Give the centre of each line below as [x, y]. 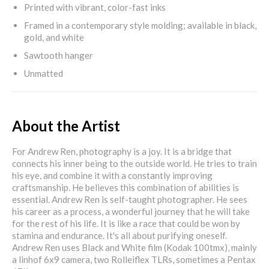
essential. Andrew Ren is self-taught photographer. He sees [130, 199]
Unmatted [44, 73]
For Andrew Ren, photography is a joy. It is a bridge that [122, 151]
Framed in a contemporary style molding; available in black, [140, 25]
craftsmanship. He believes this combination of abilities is [125, 187]
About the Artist [66, 125]
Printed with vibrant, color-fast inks [95, 7]
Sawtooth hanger [59, 55]
